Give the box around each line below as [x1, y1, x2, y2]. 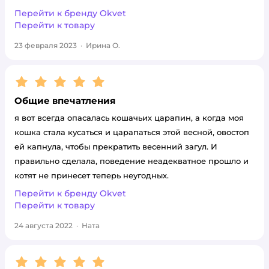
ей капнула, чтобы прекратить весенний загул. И [14, 142, 217, 151]
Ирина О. [86, 41, 120, 50]
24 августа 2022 [14, 221, 73, 230]
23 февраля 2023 [14, 41, 77, 50]
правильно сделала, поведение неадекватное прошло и [14, 156, 249, 166]
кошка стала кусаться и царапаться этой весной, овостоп [14, 127, 249, 137]
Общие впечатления [14, 95, 115, 106]
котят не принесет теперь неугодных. [14, 171, 169, 180]
